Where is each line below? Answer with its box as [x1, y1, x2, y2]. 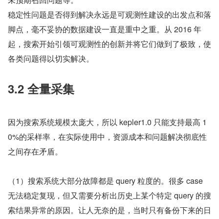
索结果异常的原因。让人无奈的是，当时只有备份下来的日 [8, 204, 211, 216]
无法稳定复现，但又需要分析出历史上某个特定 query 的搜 [8, 189, 211, 201]
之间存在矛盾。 [8, 145, 63, 157]
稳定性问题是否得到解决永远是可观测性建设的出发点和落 [8, 8, 211, 20]
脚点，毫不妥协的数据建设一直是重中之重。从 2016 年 [8, 23, 201, 35]
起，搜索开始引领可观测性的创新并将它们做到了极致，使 [8, 38, 211, 49]
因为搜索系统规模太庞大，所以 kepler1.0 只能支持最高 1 [8, 116, 207, 128]
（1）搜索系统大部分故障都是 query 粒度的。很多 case [8, 175, 203, 186]
